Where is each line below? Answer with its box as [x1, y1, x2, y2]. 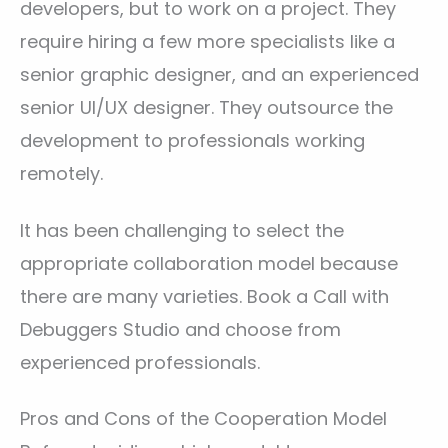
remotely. [20, 161, 103, 187]
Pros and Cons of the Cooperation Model [20, 405, 387, 431]
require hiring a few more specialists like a [20, 29, 395, 55]
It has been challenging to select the [20, 217, 344, 243]
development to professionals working [20, 128, 365, 154]
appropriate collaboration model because [20, 250, 398, 276]
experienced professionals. [20, 349, 260, 375]
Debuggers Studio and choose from [20, 316, 341, 342]
